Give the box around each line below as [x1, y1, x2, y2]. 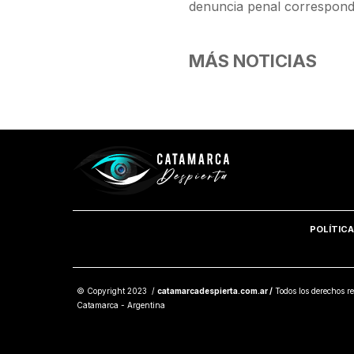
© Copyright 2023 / [77, 285, 157, 296]
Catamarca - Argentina [77, 299, 165, 310]
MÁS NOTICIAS [189, 51, 318, 71]
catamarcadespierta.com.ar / [157, 285, 273, 296]
